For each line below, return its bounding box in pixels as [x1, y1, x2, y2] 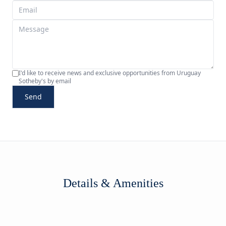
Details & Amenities [63, 176, 163, 190]
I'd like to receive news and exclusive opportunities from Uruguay [19, 68, 201, 77]
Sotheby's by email [19, 76, 71, 85]
